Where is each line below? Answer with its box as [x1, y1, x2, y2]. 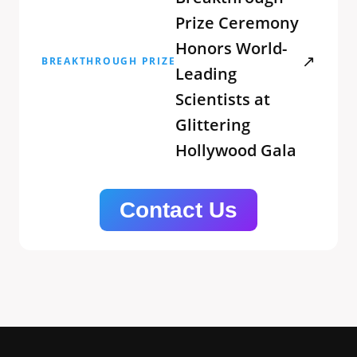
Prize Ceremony [175, 11, 300, 33]
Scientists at [175, 88, 271, 110]
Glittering [175, 113, 251, 135]
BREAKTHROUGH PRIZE [41, 54, 176, 69]
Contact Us [120, 197, 237, 222]
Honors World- [175, 37, 288, 59]
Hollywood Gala [175, 139, 297, 161]
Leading [175, 62, 237, 84]
